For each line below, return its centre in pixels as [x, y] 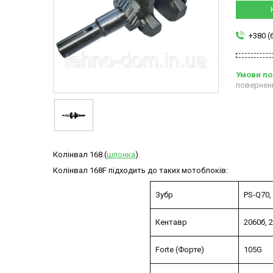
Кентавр [170, 222]
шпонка [121, 155]
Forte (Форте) [179, 250]
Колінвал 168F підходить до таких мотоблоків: [140, 171]
